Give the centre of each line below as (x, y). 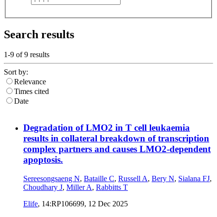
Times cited (31, 92)
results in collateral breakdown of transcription (116, 139)
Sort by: (16, 72)
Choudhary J (43, 187)
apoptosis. (43, 160)
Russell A (133, 178)
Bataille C (99, 178)
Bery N (163, 178)
